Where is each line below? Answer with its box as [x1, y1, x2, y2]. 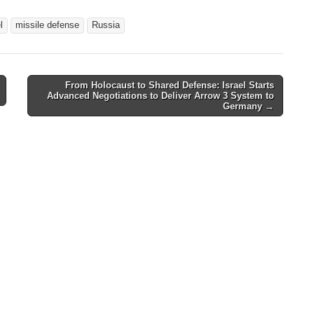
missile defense [15, 20, 79, 31]
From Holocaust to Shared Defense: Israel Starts [64, 80, 274, 91]
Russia [92, 20, 120, 31]
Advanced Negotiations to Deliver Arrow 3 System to [46, 90, 274, 102]
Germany [222, 101, 262, 112]
